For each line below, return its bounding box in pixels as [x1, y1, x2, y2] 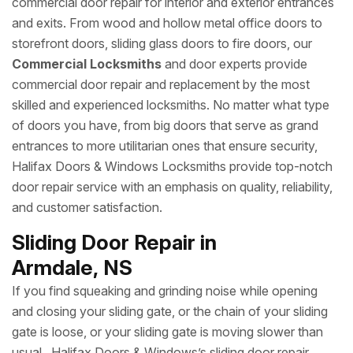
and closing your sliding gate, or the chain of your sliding [12, 303, 328, 319]
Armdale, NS [12, 255, 132, 280]
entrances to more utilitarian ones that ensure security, [12, 138, 318, 154]
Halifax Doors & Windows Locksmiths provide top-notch [12, 158, 333, 174]
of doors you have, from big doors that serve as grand [12, 117, 318, 133]
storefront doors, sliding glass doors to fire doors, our [12, 35, 312, 51]
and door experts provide [162, 56, 307, 72]
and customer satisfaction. [12, 199, 162, 215]
